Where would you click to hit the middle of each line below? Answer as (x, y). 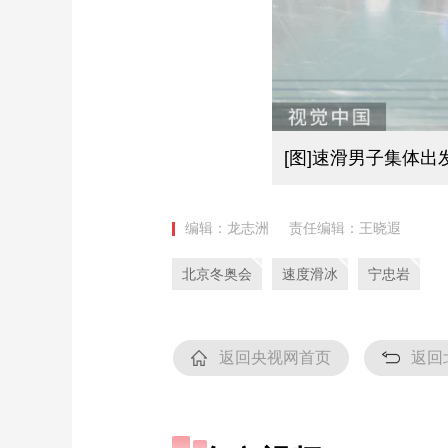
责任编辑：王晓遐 (345, 228)
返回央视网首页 (275, 358)
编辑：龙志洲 (227, 228)
